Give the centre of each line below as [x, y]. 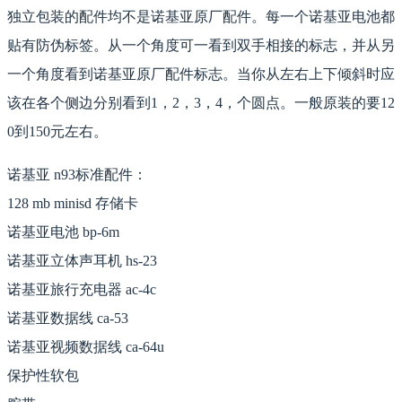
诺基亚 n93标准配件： [77, 175]
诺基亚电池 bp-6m [63, 232]
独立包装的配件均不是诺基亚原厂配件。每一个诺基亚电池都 [201, 17]
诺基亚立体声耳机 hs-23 [82, 261]
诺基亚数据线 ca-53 [68, 319]
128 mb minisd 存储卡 [73, 204]
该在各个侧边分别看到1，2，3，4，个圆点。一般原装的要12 [201, 103]
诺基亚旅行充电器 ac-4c [82, 290]
